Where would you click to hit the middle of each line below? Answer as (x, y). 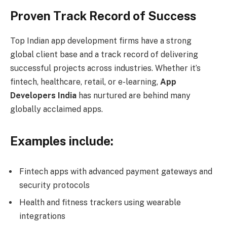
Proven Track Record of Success (103, 15)
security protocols (54, 185)
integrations (42, 216)
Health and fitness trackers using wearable (100, 202)
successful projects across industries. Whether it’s (105, 68)
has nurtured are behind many (134, 95)
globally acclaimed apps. (56, 109)
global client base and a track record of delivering (104, 54)
